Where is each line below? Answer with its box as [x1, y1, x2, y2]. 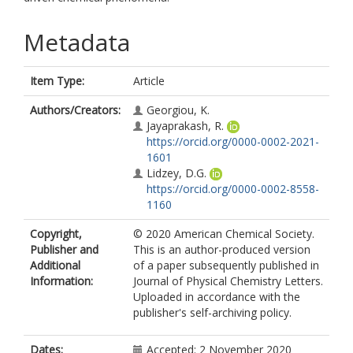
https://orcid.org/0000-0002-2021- [147, 134, 319, 149]
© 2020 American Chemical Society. [133, 226, 314, 241]
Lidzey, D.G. [147, 165, 206, 180]
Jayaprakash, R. [147, 118, 224, 133]
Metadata [24, 26, 130, 58]
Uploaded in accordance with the [133, 289, 300, 304]
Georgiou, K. [147, 102, 210, 117]
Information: [30, 273, 93, 288]
